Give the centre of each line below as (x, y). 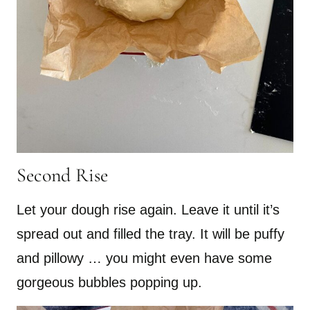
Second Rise (62, 175)
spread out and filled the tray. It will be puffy (151, 234)
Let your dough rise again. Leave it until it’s (148, 209)
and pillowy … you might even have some (144, 258)
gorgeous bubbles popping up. (109, 282)
